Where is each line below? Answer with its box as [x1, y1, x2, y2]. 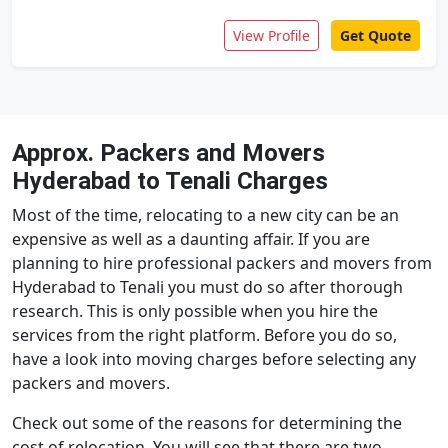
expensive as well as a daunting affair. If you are [12, 228, 370, 250]
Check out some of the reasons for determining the [12, 412, 402, 434]
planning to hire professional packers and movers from [12, 252, 432, 274]
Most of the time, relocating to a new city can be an [12, 204, 399, 226]
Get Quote [340, 26, 411, 45]
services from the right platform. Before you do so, [12, 324, 397, 346]
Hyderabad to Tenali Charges [12, 167, 328, 195]
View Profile [233, 26, 310, 45]
